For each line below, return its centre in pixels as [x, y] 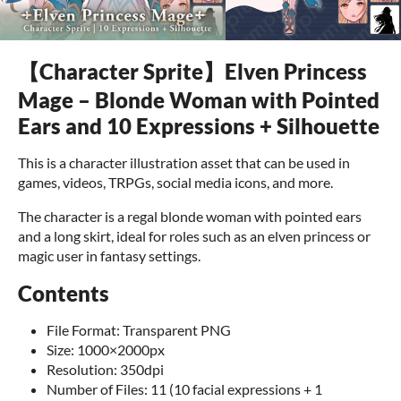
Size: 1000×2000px [106, 350]
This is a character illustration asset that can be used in [184, 162]
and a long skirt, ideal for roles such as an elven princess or [194, 236]
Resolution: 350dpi [105, 369]
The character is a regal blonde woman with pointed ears [190, 216]
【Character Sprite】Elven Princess [192, 71]
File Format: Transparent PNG [139, 330]
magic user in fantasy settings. [109, 256]
